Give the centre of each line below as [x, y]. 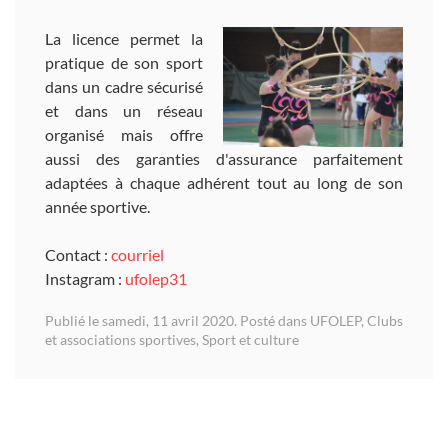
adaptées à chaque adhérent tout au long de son [224, 182]
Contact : [78, 254]
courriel [137, 254]
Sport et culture [250, 339]
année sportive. [97, 206]
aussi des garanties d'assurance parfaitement [224, 158]
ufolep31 [156, 278]
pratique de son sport [124, 62]
